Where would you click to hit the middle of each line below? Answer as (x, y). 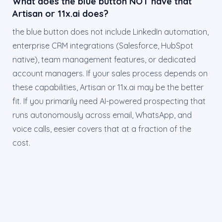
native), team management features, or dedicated (104, 59)
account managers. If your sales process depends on (110, 73)
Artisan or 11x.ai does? (60, 14)
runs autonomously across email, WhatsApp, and (102, 115)
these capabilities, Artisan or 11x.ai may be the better (108, 87)
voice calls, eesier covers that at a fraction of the (102, 129)
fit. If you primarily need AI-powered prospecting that (109, 101)
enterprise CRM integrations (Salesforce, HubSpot (103, 46)
